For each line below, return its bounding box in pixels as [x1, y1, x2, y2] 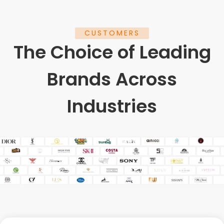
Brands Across [47, 66, 177, 92]
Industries [67, 93, 157, 119]
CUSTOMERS [84, 27, 140, 38]
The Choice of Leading [13, 39, 211, 65]
